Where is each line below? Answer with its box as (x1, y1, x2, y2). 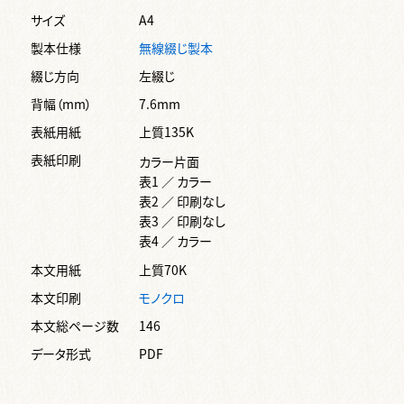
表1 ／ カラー (139, 171, 212, 190)
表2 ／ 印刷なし (139, 191, 225, 210)
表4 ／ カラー (139, 231, 212, 250)
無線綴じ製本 (139, 38, 213, 57)
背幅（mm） (31, 94, 92, 113)
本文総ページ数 (31, 316, 119, 335)
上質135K (139, 122, 194, 141)
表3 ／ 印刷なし (139, 211, 225, 230)
